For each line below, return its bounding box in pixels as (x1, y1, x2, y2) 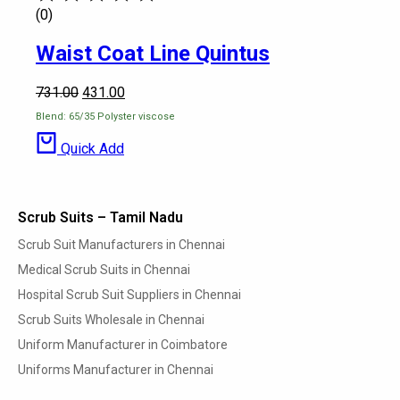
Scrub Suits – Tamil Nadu (18, 208, 183, 226)
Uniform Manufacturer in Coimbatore (18, 337, 228, 352)
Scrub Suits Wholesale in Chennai (18, 312, 204, 327)
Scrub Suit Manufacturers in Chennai (18, 237, 225, 252)
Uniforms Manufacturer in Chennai (18, 362, 213, 377)
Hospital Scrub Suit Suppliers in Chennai (18, 287, 241, 302)
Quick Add (61, 140, 124, 158)
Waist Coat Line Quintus (36, 41, 270, 67)
